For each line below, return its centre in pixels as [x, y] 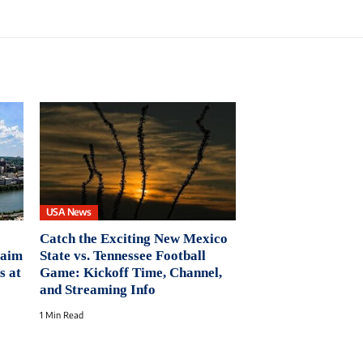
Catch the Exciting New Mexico [133, 238]
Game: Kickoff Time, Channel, [130, 272]
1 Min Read [61, 314]
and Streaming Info [97, 289]
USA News [68, 212]
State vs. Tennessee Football [122, 255]
